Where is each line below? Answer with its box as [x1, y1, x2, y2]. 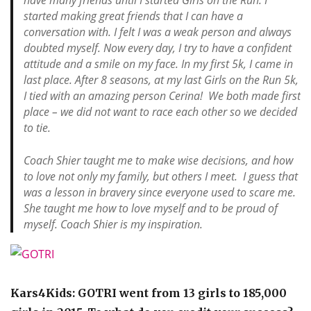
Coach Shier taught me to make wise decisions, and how [24, 152, 293, 168]
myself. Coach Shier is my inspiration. [24, 216, 203, 232]
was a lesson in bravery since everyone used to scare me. [24, 184, 296, 200]
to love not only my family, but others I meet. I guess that [24, 168, 298, 184]
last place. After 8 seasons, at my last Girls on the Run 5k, [24, 72, 299, 88]
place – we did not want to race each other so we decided [24, 104, 297, 120]
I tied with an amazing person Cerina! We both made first [24, 88, 301, 104]
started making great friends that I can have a [24, 8, 243, 24]
